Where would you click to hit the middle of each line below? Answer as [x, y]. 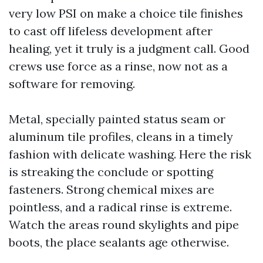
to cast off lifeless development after [111, 31]
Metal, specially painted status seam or [117, 119]
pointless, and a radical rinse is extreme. [120, 207]
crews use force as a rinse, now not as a [118, 66]
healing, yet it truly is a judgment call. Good [129, 48]
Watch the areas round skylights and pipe [124, 225]
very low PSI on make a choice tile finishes [126, 13]
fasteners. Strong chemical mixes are [112, 189]
